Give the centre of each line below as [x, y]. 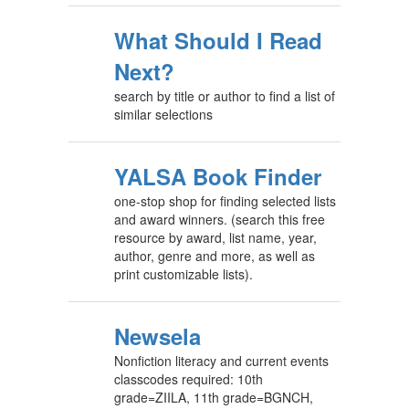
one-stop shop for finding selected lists [225, 201]
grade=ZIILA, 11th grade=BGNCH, [214, 397]
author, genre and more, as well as [215, 256]
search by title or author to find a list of [225, 96]
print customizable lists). [184, 274]
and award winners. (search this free [220, 219]
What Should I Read [218, 40]
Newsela [157, 336]
